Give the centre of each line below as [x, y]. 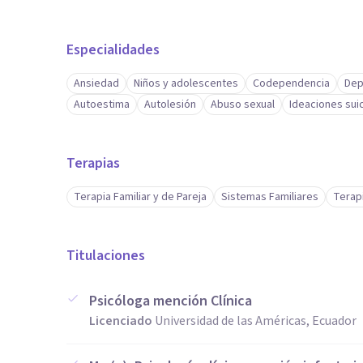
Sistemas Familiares [270, 197]
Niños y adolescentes [186, 83]
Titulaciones [106, 256]
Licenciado [121, 321]
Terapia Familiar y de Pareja [140, 197]
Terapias [93, 163]
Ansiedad [96, 83]
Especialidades [113, 50]
